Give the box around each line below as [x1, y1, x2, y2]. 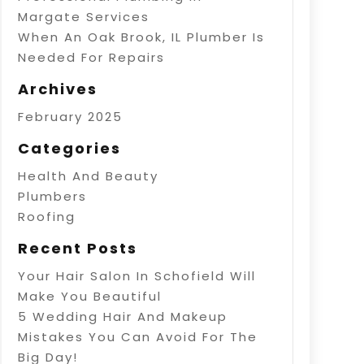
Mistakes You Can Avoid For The [17, 327, 258, 345]
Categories [17, 137, 121, 158]
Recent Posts [17, 237, 137, 258]
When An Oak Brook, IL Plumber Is [17, 28, 265, 45]
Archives [17, 78, 97, 99]
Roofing [17, 207, 76, 225]
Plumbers [17, 187, 87, 205]
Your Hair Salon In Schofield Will [17, 266, 256, 284]
